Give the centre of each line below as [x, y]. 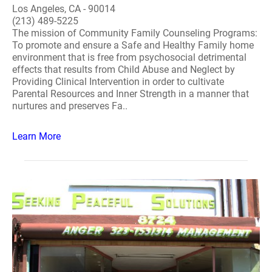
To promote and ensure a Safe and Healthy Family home [133, 45]
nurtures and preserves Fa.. [70, 106]
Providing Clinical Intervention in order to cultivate [118, 82]
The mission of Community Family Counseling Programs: [135, 33]
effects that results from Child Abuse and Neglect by [124, 70]
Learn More [36, 136]
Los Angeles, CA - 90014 [64, 9]
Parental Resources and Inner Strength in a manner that [131, 94]
